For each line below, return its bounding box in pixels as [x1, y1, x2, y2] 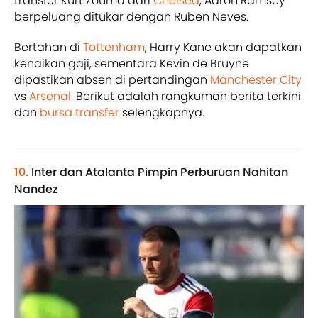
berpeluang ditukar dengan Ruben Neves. [14, 8, 248, 25]
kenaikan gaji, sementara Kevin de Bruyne [14, 55, 249, 72]
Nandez [14, 180, 58, 197]
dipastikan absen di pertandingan [14, 71, 207, 88]
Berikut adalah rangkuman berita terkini [73, 87, 301, 104]
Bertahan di [14, 38, 83, 55]
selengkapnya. [119, 104, 204, 121]
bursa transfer [40, 104, 119, 121]
